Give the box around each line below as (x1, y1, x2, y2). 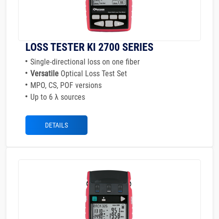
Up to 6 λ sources (30, 92, 85, 102)
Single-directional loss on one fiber (30, 57, 140, 66)
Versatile (30, 69, 61, 78)
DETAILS (45, 121, 68, 129)
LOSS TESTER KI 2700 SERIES (25, 41, 153, 53)
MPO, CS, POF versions (30, 81, 102, 90)
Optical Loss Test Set (61, 69, 127, 78)
